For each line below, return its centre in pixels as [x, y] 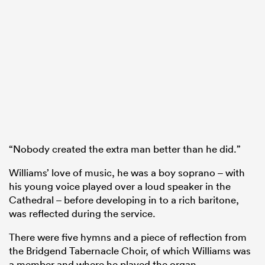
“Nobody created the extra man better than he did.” [125, 148]
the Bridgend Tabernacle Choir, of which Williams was [130, 250]
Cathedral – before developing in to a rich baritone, [124, 199]
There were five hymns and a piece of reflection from [128, 237]
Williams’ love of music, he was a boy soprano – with [127, 172]
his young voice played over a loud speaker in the [120, 186]
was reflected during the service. [82, 213]
